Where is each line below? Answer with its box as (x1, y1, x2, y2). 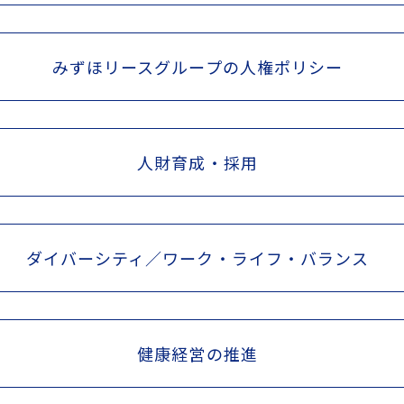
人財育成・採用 (137, 150, 258, 174)
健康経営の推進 (137, 341, 258, 365)
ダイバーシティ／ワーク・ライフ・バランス (25, 245, 370, 270)
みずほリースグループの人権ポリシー (51, 54, 344, 78)
